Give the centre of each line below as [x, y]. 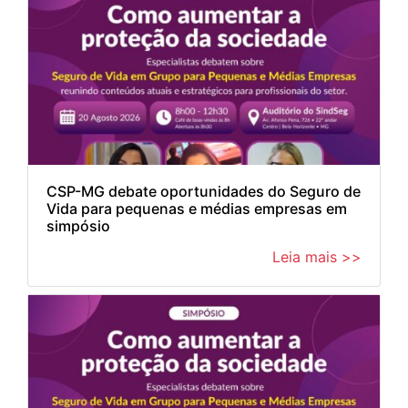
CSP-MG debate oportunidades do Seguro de [204, 191]
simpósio [78, 226]
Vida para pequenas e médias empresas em [197, 209]
